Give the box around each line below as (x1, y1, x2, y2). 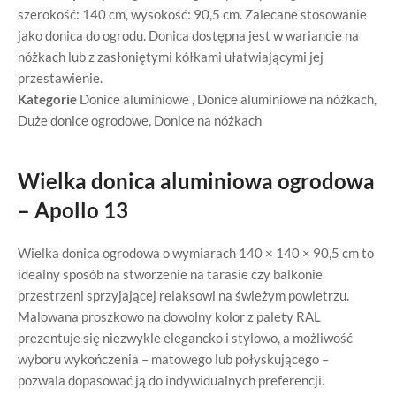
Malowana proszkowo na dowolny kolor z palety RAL (18, 308, 321, 324)
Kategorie (18, 91, 77, 107)
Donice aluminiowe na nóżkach (197, 91, 374, 107)
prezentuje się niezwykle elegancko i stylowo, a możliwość (18, 330, 353, 346)
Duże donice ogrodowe (18, 112, 148, 128)
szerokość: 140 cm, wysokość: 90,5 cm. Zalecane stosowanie (18, 6, 367, 22)
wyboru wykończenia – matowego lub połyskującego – (18, 351, 329, 367)
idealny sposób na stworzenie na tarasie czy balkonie (18, 266, 323, 282)
